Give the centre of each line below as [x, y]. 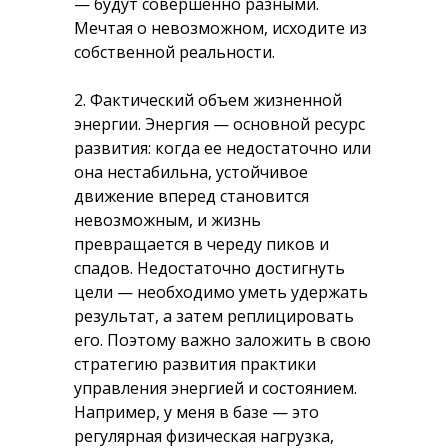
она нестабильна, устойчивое [191, 172]
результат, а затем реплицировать [214, 316]
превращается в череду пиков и [201, 244]
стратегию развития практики [195, 364]
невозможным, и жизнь [167, 220]
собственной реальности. [174, 52]
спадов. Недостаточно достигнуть [209, 268]
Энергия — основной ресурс [255, 124]
